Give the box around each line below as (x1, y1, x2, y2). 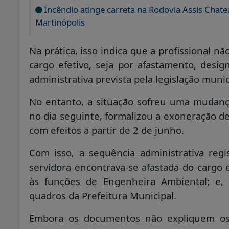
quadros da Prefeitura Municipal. (29, 189, 176, 202)
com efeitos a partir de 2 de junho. (29, 123, 184, 136)
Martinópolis (35, 16, 85, 28)
